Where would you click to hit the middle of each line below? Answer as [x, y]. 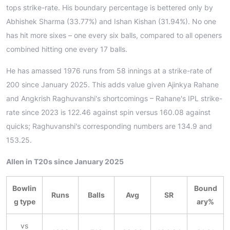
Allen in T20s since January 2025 [65, 161]
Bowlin [24, 188]
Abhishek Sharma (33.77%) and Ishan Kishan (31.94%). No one [111, 21]
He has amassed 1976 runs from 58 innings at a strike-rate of [109, 70]
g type [24, 201]
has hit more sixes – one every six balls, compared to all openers [114, 35]
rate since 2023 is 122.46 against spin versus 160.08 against [108, 112]
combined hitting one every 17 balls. [67, 49]
